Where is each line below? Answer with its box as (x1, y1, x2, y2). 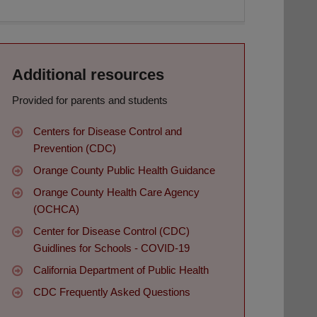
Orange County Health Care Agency (33, 186, 200, 199)
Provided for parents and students (12, 94, 168, 107)
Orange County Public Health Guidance (33, 164, 215, 177)
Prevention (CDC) (33, 142, 116, 155)
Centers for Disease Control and (33, 125, 182, 138)
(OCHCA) (33, 203, 79, 216)
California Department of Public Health (33, 264, 209, 277)
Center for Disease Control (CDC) (33, 225, 190, 238)
